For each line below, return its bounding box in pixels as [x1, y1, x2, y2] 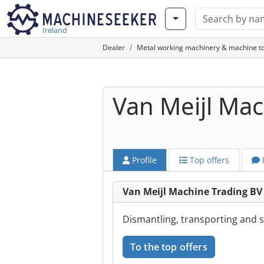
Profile [130, 154, 157, 166]
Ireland [42, 25, 67, 35]
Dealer [103, 42, 125, 52]
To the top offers [130, 240, 207, 253]
